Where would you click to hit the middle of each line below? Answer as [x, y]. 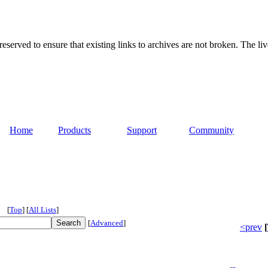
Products [74, 130]
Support [142, 130]
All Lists [42, 210]
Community [211, 130]
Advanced [107, 223]
